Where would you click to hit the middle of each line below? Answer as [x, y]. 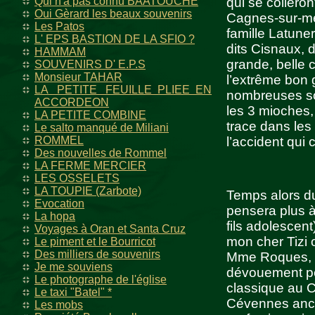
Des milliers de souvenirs [97, 254]
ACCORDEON [72, 102]
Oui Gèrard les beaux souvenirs [113, 14]
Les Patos [59, 26]
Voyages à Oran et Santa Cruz [110, 229]
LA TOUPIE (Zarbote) [88, 191]
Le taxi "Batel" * [73, 292]
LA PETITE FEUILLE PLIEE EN [123, 90]
